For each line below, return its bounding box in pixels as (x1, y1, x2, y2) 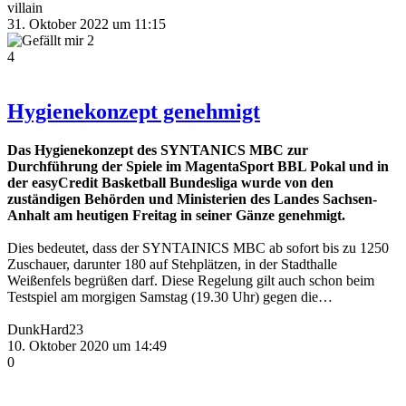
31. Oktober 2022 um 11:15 (7, 15, 166, 32)
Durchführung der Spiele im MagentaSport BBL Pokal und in (7, 158, 389, 174)
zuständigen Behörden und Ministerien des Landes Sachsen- (7, 190, 377, 207)
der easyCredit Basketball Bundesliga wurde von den (7, 174, 333, 190)
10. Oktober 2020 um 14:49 (7, 337, 167, 353)
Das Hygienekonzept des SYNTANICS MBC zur (7, 141, 308, 158)
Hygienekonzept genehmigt (7, 99, 260, 123)
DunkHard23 (7, 321, 83, 337)
